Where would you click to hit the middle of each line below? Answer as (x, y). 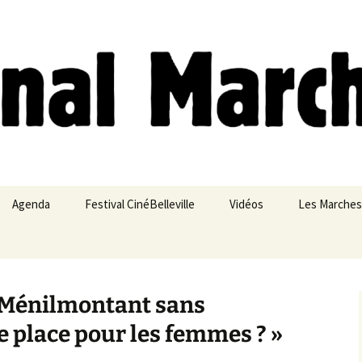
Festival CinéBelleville (140, 204)
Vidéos (246, 204)
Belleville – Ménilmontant (293, 240)
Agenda (31, 204)
